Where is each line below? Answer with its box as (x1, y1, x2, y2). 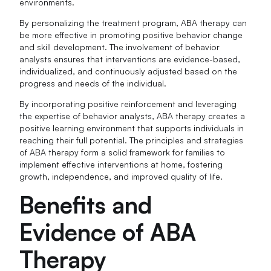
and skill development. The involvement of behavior (19, 42, 220, 53)
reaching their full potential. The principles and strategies (19, 135, 244, 146)
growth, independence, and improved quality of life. (19, 171, 223, 182)
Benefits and (19, 190, 152, 220)
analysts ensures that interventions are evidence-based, (19, 54, 241, 65)
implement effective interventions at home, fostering (19, 159, 223, 170)
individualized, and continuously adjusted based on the (19, 66, 238, 77)
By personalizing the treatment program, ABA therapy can (19, 18, 247, 28)
